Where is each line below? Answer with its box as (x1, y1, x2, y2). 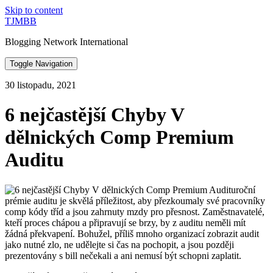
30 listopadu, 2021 (5, 80, 76, 90)
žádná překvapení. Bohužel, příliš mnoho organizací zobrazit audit (5, 228, 259, 239)
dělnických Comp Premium (5, 126, 234, 149)
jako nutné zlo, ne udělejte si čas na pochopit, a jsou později (5, 239, 234, 250)
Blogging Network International (5, 37, 128, 47)
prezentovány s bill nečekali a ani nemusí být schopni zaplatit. (5, 250, 241, 261)
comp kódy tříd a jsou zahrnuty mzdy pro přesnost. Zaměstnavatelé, (5, 206, 264, 217)
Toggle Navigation (10, 59, 73, 68)
